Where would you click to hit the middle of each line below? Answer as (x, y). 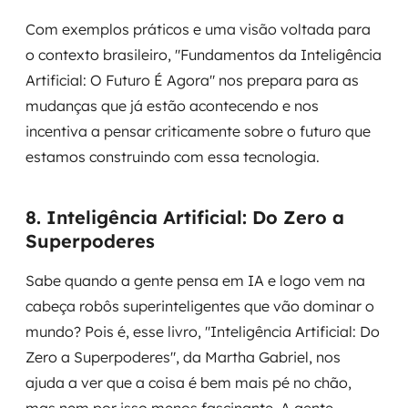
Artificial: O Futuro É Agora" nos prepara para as (192, 80)
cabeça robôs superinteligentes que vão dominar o (200, 306)
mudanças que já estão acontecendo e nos (172, 106)
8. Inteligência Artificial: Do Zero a (185, 217)
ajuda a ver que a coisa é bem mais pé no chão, (189, 382)
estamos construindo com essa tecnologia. (173, 157)
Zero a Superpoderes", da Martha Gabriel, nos (183, 357)
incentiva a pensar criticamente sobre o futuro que (198, 131)
